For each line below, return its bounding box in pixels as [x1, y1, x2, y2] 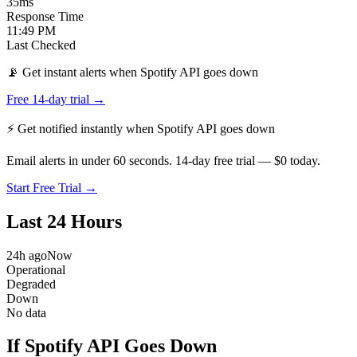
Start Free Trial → [6, 180, 97, 194]
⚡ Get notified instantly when [6, 121, 157, 135]
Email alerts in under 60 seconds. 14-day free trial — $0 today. [6, 153, 320, 167]
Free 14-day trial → [6, 92, 105, 106]
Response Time [6, 9, 84, 23]
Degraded [6, 277, 56, 291]
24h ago [6, 248, 47, 262]
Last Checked [6, 37, 76, 52]
